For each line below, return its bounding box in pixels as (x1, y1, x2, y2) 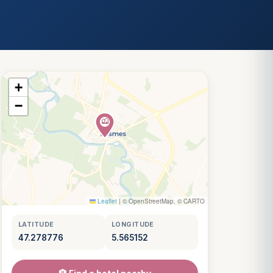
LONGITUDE (112, 221, 154, 229)
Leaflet (96, 197, 117, 205)
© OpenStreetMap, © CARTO (121, 197, 205, 205)
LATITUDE (18, 221, 54, 229)
